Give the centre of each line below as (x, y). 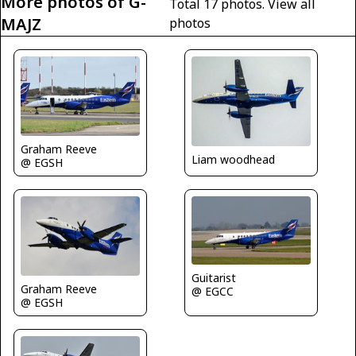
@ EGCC (213, 291)
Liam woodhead (233, 159)
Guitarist (214, 278)
